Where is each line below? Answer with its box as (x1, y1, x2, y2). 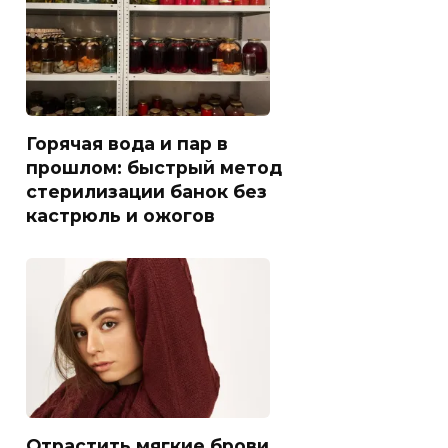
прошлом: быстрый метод (26, 157, 282, 179)
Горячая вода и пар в (26, 133, 228, 155)
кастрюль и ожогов (26, 205, 215, 227)
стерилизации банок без (26, 181, 267, 203)
